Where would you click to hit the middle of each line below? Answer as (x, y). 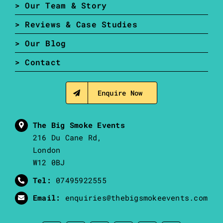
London (47, 150)
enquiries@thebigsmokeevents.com (136, 198)
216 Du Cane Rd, (67, 138)
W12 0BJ (49, 163)
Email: (47, 198)
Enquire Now (120, 93)
